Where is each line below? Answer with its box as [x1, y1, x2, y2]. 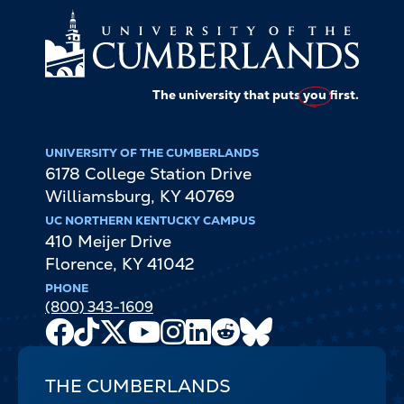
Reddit [240, 317, 278, 333]
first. [326, 87, 359, 104]
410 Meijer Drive [45, 231, 171, 252]
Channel [161, 332, 208, 347]
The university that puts [152, 87, 303, 104]
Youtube [161, 317, 208, 333]
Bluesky [272, 317, 319, 333]
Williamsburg [45, 186, 151, 207]
